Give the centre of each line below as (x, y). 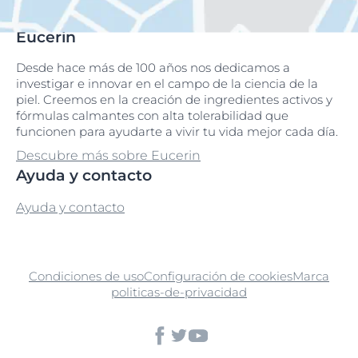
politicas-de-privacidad (179, 292)
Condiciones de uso (86, 276)
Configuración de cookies (218, 276)
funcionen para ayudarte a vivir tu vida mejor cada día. (177, 132)
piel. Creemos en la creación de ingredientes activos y (174, 100)
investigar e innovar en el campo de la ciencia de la (167, 84)
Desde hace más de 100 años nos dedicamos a (153, 68)
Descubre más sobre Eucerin (108, 156)
